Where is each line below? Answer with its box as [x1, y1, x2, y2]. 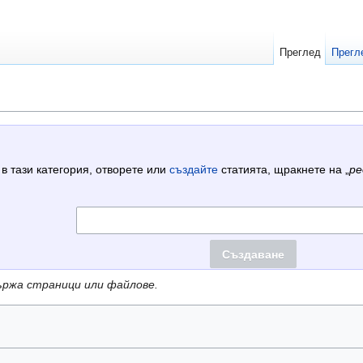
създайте [169, 163, 218, 177]
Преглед [279, 46, 321, 58]
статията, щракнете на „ [217, 163, 349, 177]
